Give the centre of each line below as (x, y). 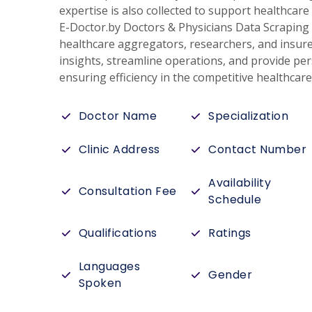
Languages (109, 266)
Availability (240, 183)
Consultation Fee (127, 191)
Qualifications (118, 233)
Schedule (235, 200)
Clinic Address (119, 149)
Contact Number (258, 149)
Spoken (100, 283)
